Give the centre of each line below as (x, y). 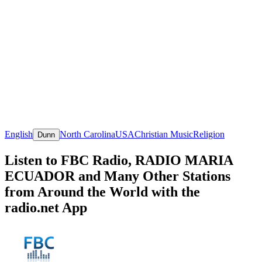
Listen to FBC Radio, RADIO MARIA (119, 160)
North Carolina (87, 134)
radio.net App (46, 207)
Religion (209, 134)
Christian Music (164, 134)
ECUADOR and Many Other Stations (118, 176)
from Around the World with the (102, 192)
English (19, 134)
